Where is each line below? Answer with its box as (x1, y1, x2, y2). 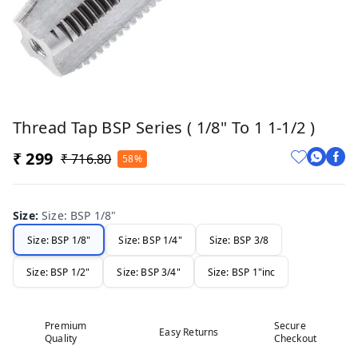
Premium (45, 319, 87, 332)
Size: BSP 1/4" (118, 233, 182, 247)
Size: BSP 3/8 (209, 233, 269, 247)
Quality (45, 332, 78, 345)
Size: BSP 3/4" (117, 265, 181, 279)
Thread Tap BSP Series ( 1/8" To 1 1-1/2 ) (13, 117, 316, 138)
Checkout (273, 332, 317, 345)
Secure (273, 319, 306, 332)
